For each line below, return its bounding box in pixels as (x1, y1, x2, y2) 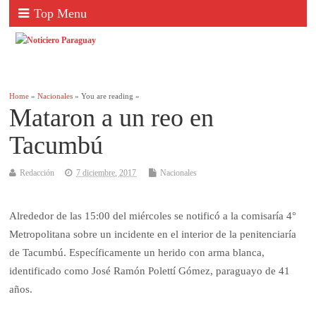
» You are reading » (73, 92, 140, 101)
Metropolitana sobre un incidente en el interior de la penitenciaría (9, 229, 297, 241)
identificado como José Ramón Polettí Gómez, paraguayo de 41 (9, 265, 291, 277)
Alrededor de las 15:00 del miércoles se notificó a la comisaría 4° (9, 210, 297, 222)
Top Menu (34, 6, 87, 20)
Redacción (20, 168, 55, 178)
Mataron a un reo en (9, 104, 214, 133)
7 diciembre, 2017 (76, 168, 137, 178)
